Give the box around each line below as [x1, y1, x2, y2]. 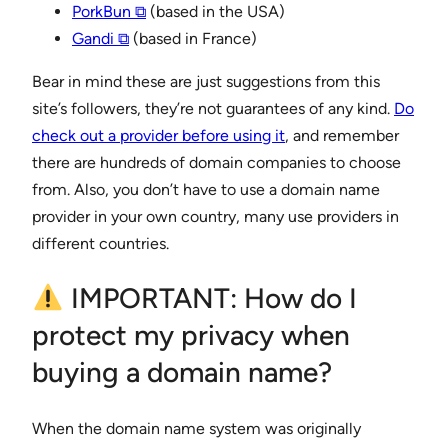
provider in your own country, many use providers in [32, 207, 399, 227]
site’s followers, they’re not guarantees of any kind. [32, 99, 394, 119]
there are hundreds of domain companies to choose [32, 153, 401, 173]
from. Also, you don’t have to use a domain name [32, 180, 380, 200]
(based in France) [129, 29, 257, 49]
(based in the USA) [146, 2, 285, 22]
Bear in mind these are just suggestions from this [32, 72, 380, 92]
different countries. [32, 234, 169, 254]
